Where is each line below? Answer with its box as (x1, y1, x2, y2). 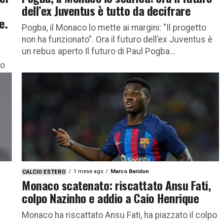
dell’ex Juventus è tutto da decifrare (22, 1, 191, 19)
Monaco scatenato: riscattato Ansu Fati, (22, 176, 211, 194)
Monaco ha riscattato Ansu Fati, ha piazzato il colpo (22, 210, 217, 220)
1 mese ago (74, 168, 103, 175)
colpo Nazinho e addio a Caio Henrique (22, 188, 199, 207)
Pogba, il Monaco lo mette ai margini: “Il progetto (22, 22, 206, 33)
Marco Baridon (110, 168, 149, 175)
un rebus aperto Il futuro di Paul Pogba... (22, 46, 176, 56)
